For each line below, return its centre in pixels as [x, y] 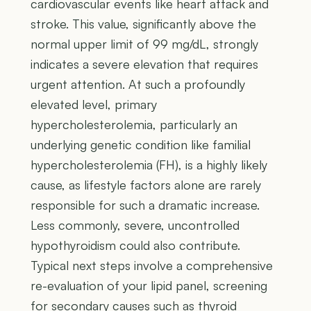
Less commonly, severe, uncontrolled [135, 225]
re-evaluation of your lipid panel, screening [149, 286]
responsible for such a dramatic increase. [145, 205]
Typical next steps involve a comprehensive [152, 266]
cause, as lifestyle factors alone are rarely [146, 185]
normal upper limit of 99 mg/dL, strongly [144, 44]
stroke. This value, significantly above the [143, 24]
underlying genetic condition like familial [141, 145]
